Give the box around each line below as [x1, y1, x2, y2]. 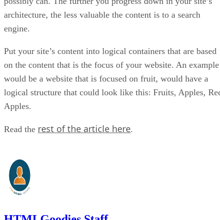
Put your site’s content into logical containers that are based [4, 46, 217, 56]
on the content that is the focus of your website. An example [4, 59, 219, 70]
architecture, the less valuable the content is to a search [4, 9, 200, 20]
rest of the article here [38, 122, 131, 135]
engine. [4, 23, 30, 33]
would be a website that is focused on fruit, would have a [4, 73, 208, 83]
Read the [4, 124, 38, 134]
